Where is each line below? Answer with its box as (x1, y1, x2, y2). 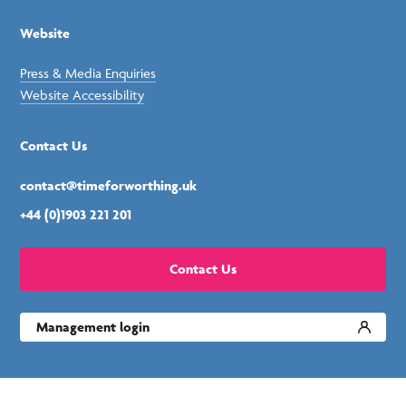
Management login (36, 317, 150, 335)
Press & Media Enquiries (20, 63, 157, 82)
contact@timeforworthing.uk (20, 176, 198, 194)
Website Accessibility (20, 85, 145, 103)
